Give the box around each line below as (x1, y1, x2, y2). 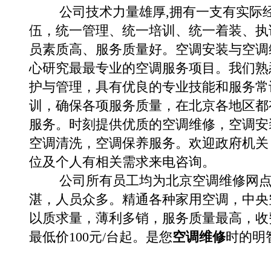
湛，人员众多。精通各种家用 (28, 192, 202, 207)
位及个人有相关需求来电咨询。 (28, 155, 215, 169)
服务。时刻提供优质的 (28, 117, 162, 132)
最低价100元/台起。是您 (28, 230, 172, 244)
